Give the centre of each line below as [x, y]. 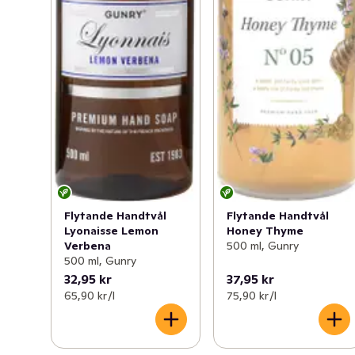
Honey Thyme [265, 230]
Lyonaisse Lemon [111, 230]
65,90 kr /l [90, 296]
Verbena [88, 245]
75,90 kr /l [252, 296]
